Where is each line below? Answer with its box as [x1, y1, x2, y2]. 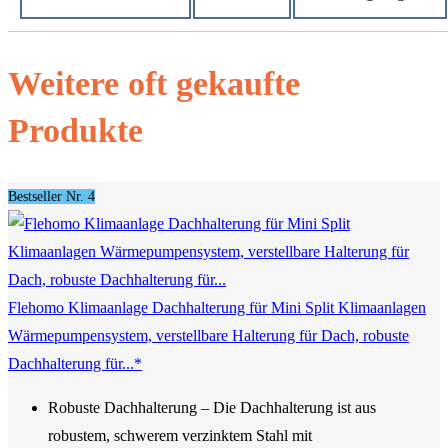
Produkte [8, 112, 143, 150]
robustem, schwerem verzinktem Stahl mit [48, 427, 312, 445]
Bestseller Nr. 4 [8, 189, 95, 205]
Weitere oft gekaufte [8, 65, 300, 103]
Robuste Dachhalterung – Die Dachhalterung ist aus [48, 399, 376, 417]
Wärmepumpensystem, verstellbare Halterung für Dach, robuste [8, 327, 409, 345]
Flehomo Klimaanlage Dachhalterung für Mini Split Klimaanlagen [8, 299, 426, 317]
